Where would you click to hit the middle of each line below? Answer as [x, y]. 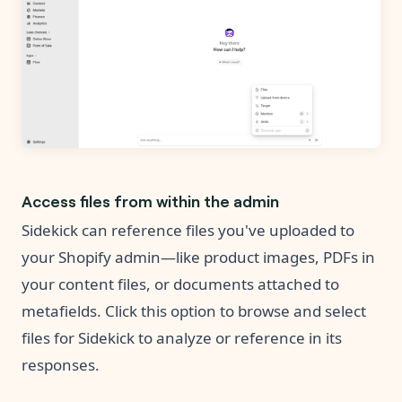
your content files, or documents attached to [180, 284]
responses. [61, 365]
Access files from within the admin [150, 201]
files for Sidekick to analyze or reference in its [182, 338]
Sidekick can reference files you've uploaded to [188, 231]
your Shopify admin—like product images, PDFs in [198, 258]
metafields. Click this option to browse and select [194, 311]
